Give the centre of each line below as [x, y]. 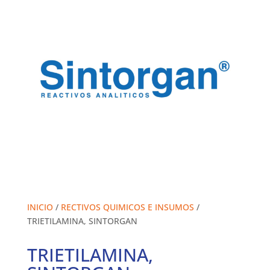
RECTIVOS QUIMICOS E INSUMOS [127, 207]
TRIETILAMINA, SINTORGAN [82, 221]
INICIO [40, 207]
